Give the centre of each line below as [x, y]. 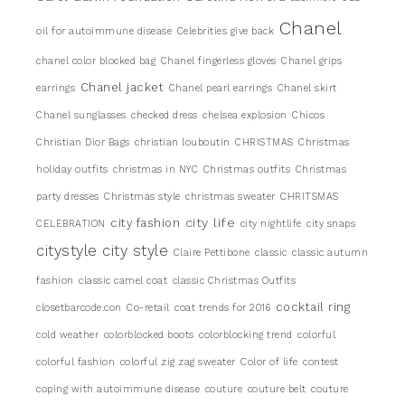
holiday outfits [72, 169]
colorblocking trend [246, 334]
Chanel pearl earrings [220, 88]
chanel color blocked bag [96, 61]
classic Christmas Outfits [234, 280]
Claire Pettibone [212, 252]
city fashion [145, 222]
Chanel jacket [122, 87]
